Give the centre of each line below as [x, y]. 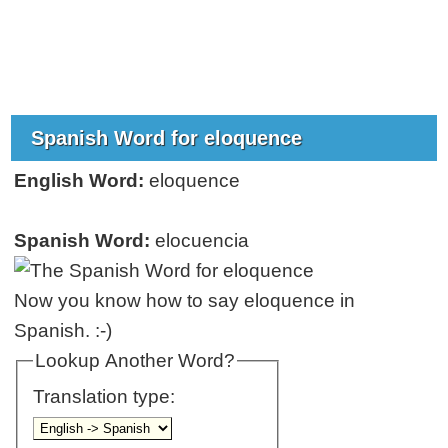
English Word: [79, 180]
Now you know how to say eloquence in [185, 300]
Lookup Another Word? [134, 360]
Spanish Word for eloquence [170, 137]
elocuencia [200, 240]
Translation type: [106, 397]
